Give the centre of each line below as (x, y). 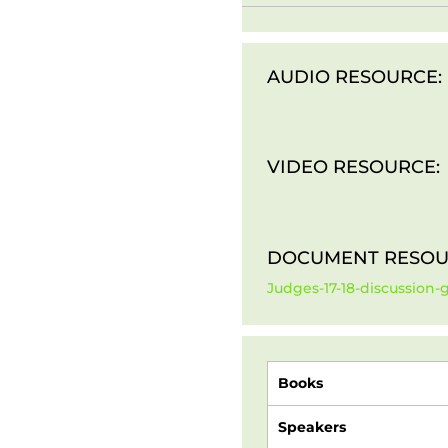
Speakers (311, 427)
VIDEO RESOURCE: (353, 167)
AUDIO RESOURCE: (354, 76)
